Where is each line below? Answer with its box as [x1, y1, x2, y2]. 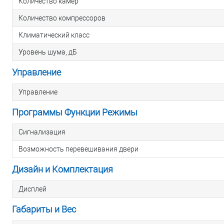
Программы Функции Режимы [12, 107, 137, 118]
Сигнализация [18, 128, 65, 136]
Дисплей [18, 185, 46, 193]
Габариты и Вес [12, 204, 76, 215]
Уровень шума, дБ [18, 48, 77, 56]
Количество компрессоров [18, 14, 105, 22]
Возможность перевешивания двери [18, 145, 138, 153]
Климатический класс [18, 31, 89, 39]
